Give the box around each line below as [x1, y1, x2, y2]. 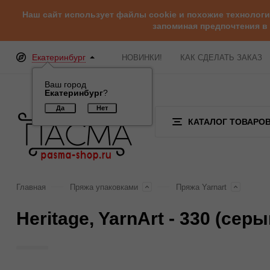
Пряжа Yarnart [176, 182, 227, 192]
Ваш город [45, 80, 86, 89]
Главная [16, 182, 46, 192]
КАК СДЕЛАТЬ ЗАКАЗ [180, 52, 262, 62]
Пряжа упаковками [70, 182, 138, 192]
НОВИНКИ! [122, 52, 162, 62]
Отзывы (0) [66, 248, 110, 259]
